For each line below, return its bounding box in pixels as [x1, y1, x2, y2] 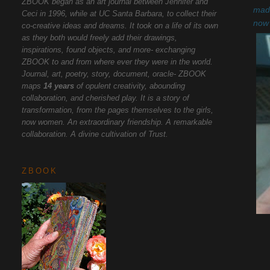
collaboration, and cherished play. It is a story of [22, 93, 190, 102]
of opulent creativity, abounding [74, 81, 186, 90]
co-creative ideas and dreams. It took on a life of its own [22, 20, 219, 30]
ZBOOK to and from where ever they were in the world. [22, 57, 213, 66]
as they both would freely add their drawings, [22, 33, 178, 42]
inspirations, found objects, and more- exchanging [22, 45, 196, 54]
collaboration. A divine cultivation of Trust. [22, 129, 169, 139]
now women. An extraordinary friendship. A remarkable [22, 117, 213, 127]
